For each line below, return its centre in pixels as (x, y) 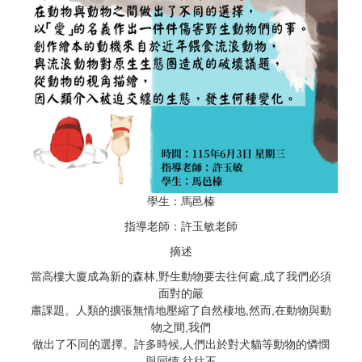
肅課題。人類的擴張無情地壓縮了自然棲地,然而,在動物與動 (181, 310)
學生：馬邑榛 (181, 201)
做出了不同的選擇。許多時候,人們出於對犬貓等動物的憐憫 (181, 344)
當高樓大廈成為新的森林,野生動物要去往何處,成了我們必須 (181, 276)
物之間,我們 (181, 327)
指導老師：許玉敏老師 (181, 226)
